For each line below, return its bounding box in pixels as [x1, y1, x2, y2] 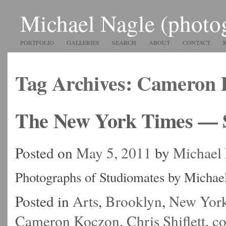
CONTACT [183, 38, 210, 46]
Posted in [15, 191, 73, 211]
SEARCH [112, 38, 136, 46]
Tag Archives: [15, 68, 137, 98]
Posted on [15, 142, 76, 162]
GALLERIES [67, 38, 99, 46]
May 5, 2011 [76, 142, 151, 162]
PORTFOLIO [20, 38, 54, 46]
